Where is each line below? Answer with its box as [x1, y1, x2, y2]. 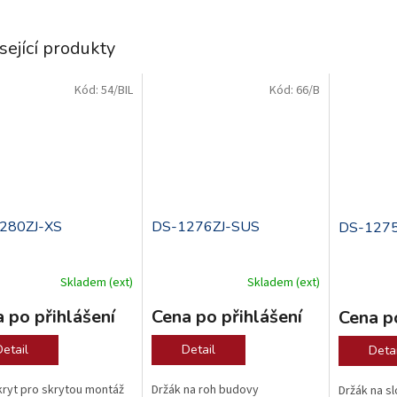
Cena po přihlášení [151, 305, 302, 330]
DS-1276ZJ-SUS [151, 217, 260, 237]
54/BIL [100, 81, 133, 99]
